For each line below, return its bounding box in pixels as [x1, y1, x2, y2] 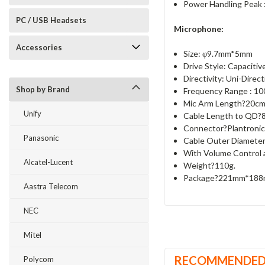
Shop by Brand [16, 85, 70, 94]
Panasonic [24, 133, 59, 143]
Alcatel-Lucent [24, 157, 73, 167]
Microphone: [173, 24, 224, 34]
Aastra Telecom [24, 182, 78, 191]
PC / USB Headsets [16, 15, 86, 25]
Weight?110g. [183, 160, 235, 170]
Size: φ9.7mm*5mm [183, 49, 253, 59]
